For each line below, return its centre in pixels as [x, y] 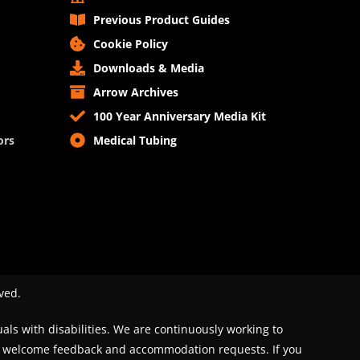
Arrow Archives [135, 92]
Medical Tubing [135, 141]
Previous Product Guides [161, 20]
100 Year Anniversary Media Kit [179, 117]
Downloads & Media [148, 68]
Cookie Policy [130, 44]
